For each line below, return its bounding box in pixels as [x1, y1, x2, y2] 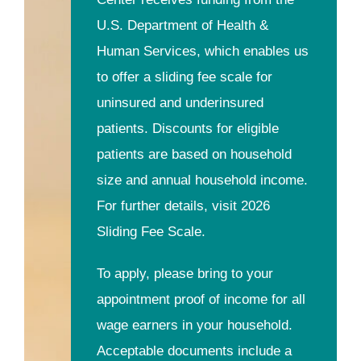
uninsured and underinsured [96, 94, 263, 110]
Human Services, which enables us [96, 43, 309, 59]
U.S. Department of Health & [96, 17, 268, 33]
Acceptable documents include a [96, 342, 292, 359]
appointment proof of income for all [96, 291, 305, 307]
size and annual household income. [96, 172, 308, 188]
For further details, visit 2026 [96, 197, 270, 214]
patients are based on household [96, 146, 292, 162]
